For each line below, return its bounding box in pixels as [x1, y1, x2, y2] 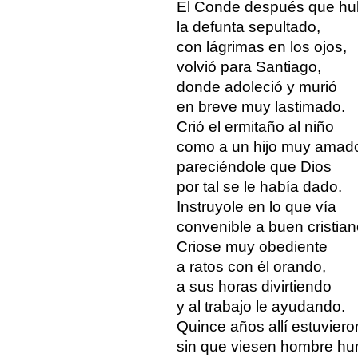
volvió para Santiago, [176, 58, 321, 75]
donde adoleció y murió [176, 78, 337, 95]
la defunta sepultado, [176, 18, 320, 35]
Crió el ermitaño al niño [176, 117, 334, 135]
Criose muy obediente [176, 237, 328, 255]
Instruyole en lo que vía [176, 197, 336, 215]
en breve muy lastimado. [176, 97, 345, 115]
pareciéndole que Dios [176, 157, 332, 175]
